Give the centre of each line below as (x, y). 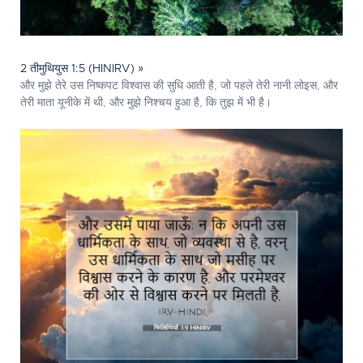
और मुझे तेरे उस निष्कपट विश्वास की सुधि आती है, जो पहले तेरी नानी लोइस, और (179, 86)
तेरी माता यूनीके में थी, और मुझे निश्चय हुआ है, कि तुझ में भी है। (146, 103)
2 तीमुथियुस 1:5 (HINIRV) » (82, 69)
